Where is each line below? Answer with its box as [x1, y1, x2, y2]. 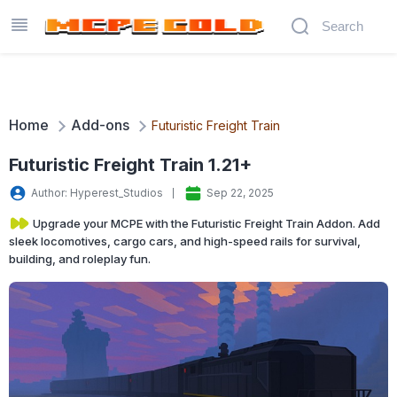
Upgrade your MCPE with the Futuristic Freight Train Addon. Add [30, 216, 380, 230]
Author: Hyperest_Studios [31, 186, 163, 199]
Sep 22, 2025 [206, 186, 274, 199]
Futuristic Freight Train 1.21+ [9, 154, 252, 175]
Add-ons [71, 116, 129, 134]
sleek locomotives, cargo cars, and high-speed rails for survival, [9, 234, 361, 248]
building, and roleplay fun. [9, 252, 151, 266]
